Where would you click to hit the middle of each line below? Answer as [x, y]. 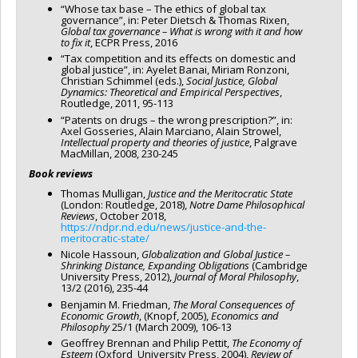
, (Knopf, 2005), [175, 315]
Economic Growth [100, 315]
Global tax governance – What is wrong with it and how [181, 31]
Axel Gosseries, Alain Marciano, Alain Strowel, [171, 131]
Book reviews [61, 173]
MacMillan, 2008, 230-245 [119, 153]
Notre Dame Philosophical [247, 204]
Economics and [245, 315]
